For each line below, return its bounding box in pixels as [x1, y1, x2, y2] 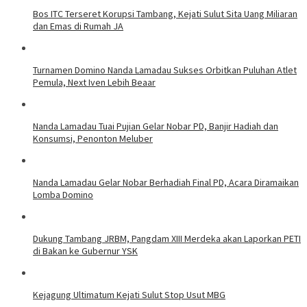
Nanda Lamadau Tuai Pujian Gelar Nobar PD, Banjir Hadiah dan [33, 119, 278, 132]
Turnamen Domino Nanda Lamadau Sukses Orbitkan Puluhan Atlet [33, 63, 297, 76]
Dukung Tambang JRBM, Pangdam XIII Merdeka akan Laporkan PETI [33, 232, 301, 245]
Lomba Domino [33, 188, 93, 201]
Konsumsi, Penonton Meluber [33, 132, 153, 145]
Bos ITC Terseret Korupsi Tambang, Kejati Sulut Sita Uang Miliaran [33, 7, 297, 20]
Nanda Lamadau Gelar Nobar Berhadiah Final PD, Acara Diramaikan [33, 175, 299, 188]
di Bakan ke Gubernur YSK [33, 244, 138, 257]
